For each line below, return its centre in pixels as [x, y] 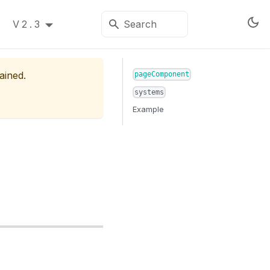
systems [149, 92]
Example [148, 109]
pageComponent [162, 74]
